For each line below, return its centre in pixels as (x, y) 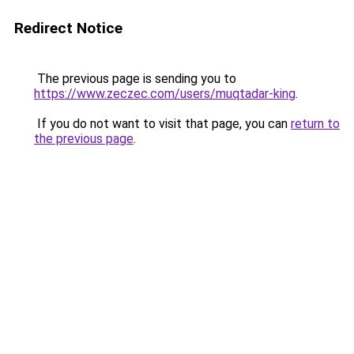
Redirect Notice (68, 28)
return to (315, 124)
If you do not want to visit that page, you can (162, 124)
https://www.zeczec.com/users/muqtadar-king (165, 94)
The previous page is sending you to (135, 79)
